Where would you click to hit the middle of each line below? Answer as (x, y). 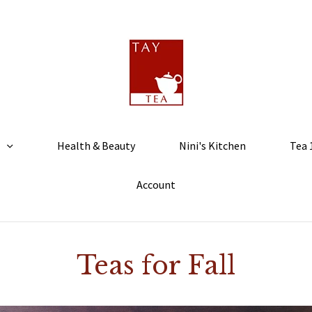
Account (156, 185)
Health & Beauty (96, 146)
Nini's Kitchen (212, 146)
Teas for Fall (156, 266)
